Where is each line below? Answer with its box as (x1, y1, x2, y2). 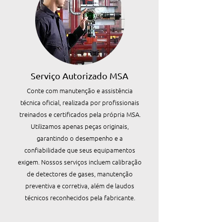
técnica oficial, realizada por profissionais (20, 98, 139, 107)
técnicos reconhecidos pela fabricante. (24, 193, 135, 202)
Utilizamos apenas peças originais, (31, 121, 129, 131)
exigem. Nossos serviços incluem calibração (18, 157, 142, 166)
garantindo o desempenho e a (37, 133, 123, 143)
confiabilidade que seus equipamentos (24, 145, 135, 155)
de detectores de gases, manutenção (27, 169, 133, 178)
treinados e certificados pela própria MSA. (19, 110, 141, 119)
